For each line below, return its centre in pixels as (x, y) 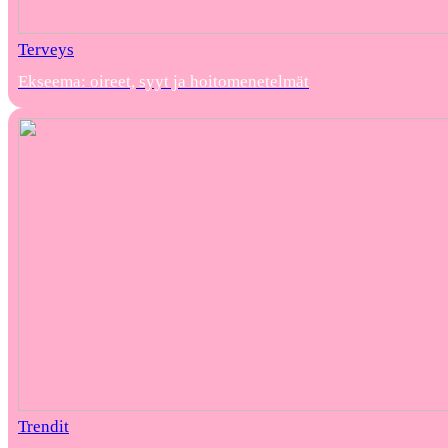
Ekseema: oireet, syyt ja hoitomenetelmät (163, 82)
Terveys (46, 50)
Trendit (43, 427)
